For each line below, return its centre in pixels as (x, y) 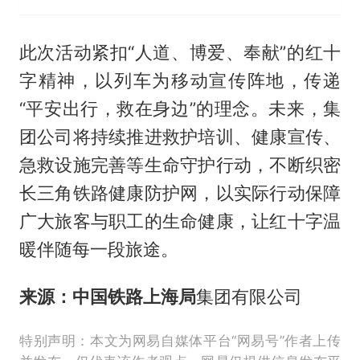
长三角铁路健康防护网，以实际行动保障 (180, 192)
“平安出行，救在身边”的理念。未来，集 (180, 108)
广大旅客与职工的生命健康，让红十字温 (180, 221)
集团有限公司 (249, 296)
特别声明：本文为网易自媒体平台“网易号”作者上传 (180, 340)
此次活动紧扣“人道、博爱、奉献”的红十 (180, 52)
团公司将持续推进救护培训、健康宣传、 (180, 136)
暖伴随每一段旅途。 (98, 249)
